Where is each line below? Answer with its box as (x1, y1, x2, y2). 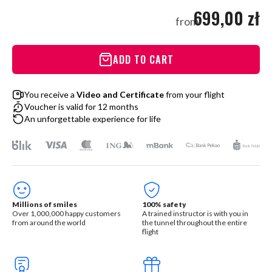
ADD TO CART (113, 52, 174, 67)
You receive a (24, 89, 76, 100)
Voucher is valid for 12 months (24, 101, 138, 112)
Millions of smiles (12, 200, 77, 209)
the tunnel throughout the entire (142, 218, 247, 227)
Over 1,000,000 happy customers (12, 209, 121, 218)
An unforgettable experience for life (24, 114, 161, 124)
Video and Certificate (76, 89, 164, 100)
